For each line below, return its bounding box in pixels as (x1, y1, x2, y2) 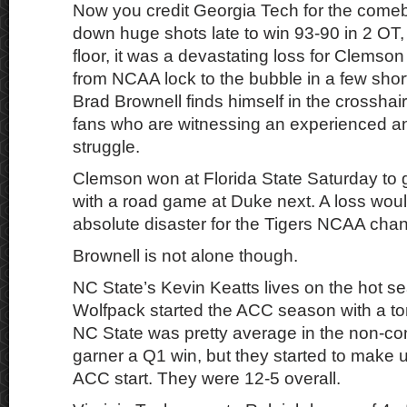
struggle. (73, 137, 140, 156)
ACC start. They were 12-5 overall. (73, 369, 341, 388)
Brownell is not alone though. (73, 246, 298, 265)
